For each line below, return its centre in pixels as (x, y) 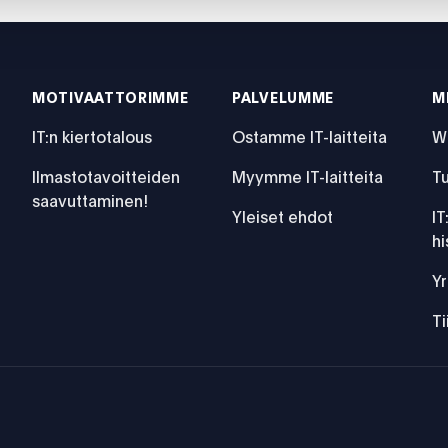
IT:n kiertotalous (92, 137)
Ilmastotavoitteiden (106, 177)
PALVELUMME (283, 98)
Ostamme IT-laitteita (309, 137)
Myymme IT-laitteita (307, 177)
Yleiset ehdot (282, 217)
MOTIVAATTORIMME (110, 98)
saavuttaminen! (90, 201)
